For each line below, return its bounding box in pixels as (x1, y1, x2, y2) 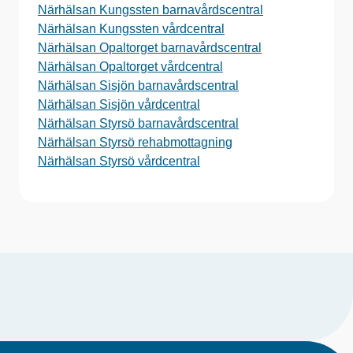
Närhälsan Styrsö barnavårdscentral (38, 117, 239, 130)
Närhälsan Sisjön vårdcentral (38, 98, 200, 111)
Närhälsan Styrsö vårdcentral (38, 154, 200, 168)
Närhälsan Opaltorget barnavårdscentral (38, 41, 262, 54)
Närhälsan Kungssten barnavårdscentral (38, 3, 263, 17)
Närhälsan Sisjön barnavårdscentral (38, 79, 239, 92)
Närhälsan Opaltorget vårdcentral (38, 60, 223, 73)
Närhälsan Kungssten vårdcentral (38, 22, 225, 35)
